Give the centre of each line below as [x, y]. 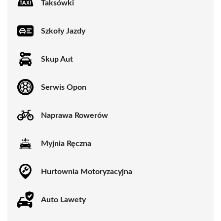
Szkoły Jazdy [63, 31]
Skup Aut [57, 59]
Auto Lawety [63, 200]
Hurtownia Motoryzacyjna [87, 171]
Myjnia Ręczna [66, 143]
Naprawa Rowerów [74, 115]
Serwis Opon [64, 87]
